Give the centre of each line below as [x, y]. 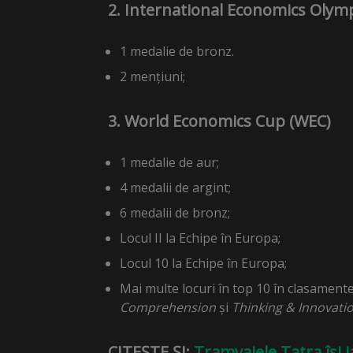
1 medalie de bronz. [178, 51]
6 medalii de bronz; [175, 213]
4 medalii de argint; [175, 188]
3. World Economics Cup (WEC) [219, 121]
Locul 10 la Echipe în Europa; [203, 263]
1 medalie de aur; [169, 162]
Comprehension [168, 307]
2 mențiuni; [152, 76]
